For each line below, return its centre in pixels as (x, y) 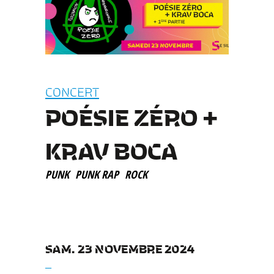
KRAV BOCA (112, 149)
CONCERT (72, 91)
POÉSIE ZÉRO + (131, 116)
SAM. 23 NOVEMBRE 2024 (120, 248)
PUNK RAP (97, 174)
